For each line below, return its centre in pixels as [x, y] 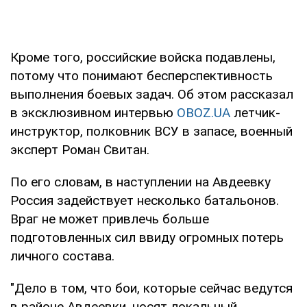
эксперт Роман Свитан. [80, 149]
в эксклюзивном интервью [94, 112]
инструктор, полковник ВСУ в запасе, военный [151, 131]
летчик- [255, 112]
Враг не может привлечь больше [110, 219]
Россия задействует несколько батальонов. [145, 200]
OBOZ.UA [204, 112]
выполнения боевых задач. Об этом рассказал [152, 94]
